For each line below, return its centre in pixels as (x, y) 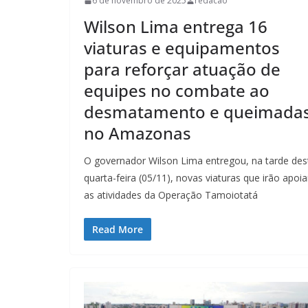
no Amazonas (137, 133)
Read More (118, 230)
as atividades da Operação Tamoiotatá (171, 195)
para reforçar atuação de (182, 69)
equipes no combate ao (177, 91)
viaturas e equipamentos (182, 48)
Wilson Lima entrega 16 (176, 27)
